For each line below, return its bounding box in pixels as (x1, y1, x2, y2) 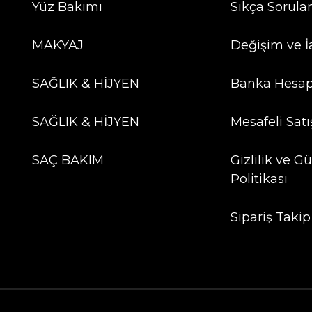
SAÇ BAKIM (32, 153, 104, 169)
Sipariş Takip (230, 210, 311, 226)
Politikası (230, 171, 288, 187)
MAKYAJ (32, 38, 84, 54)
